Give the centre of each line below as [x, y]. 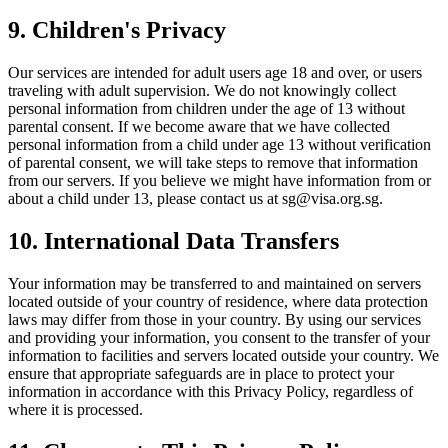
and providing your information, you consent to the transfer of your [219, 337]
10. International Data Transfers [173, 240]
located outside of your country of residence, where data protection [218, 301]
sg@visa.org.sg [330, 198]
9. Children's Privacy [117, 29]
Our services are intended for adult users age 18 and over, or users [215, 72]
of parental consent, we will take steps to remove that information [213, 162]
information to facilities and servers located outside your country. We [223, 355]
